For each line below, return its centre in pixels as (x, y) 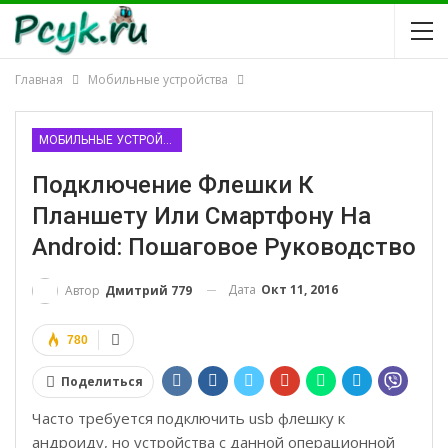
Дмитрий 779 (148, 290)
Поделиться (102, 381)
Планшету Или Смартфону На (201, 216)
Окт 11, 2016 (299, 289)
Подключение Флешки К (173, 185)
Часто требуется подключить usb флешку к (188, 417)
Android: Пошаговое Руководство (224, 247)
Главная (39, 79)
